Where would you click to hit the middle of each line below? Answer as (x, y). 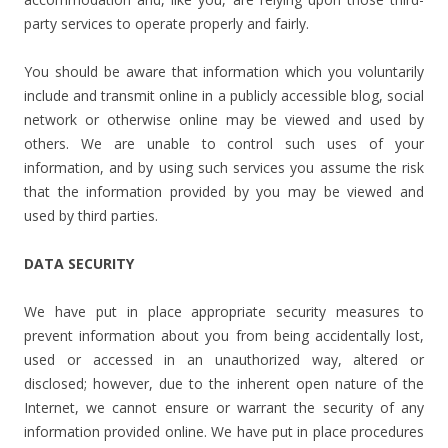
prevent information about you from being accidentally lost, (224, 335)
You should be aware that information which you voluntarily (224, 71)
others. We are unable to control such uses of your (224, 143)
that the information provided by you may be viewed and (224, 191)
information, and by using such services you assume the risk (224, 167)
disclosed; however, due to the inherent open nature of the (224, 383)
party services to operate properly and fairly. (166, 23)
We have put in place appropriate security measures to (224, 311)
